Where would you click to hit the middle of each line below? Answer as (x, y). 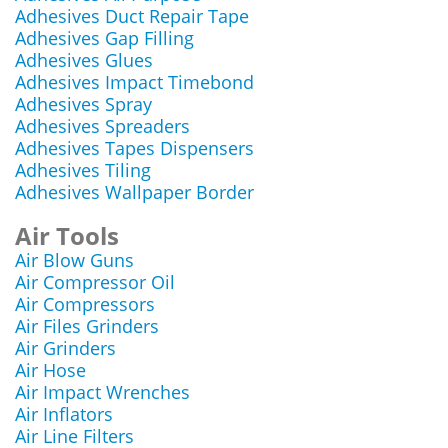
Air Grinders (65, 348)
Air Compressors (85, 304)
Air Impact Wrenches (102, 392)
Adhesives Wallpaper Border (134, 192)
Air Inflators (64, 414)
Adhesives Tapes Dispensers (134, 148)
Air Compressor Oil (95, 282)
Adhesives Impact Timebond (134, 82)
